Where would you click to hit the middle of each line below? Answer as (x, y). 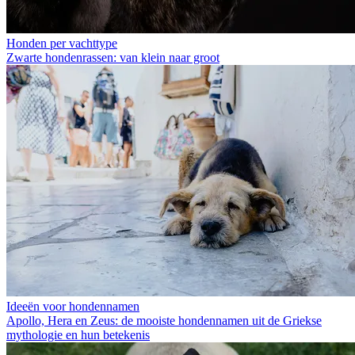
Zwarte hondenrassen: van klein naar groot (113, 57)
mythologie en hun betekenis (78, 334)
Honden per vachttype (62, 43)
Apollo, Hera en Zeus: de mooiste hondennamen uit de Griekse (164, 320)
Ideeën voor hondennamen (73, 306)
